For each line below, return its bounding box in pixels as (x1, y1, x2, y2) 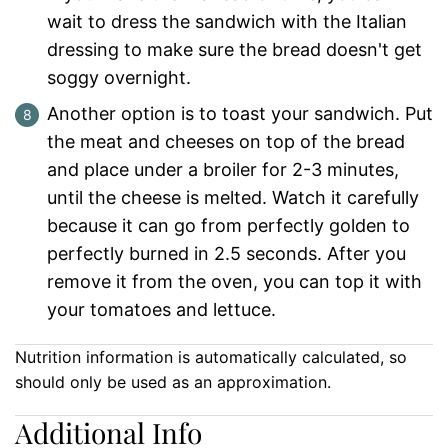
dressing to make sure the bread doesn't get (47, 39, 422, 61)
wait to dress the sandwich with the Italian (47, 11, 407, 33)
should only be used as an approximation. (15, 372, 331, 393)
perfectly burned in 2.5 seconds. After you (47, 243, 406, 265)
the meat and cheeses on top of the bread (47, 131, 405, 153)
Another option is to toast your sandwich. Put (47, 103, 433, 125)
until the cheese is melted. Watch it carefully (47, 187, 419, 209)
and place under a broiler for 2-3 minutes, (47, 159, 399, 181)
